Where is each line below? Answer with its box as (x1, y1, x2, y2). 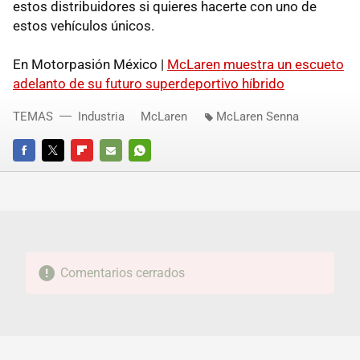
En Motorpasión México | (13, 56, 167, 73)
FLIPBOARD (71, 166, 125, 179)
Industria (78, 109, 125, 125)
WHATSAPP (129, 166, 184, 179)
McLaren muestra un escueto (167, 56, 344, 73)
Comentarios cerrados (59, 265, 185, 281)
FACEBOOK (13, 166, 65, 179)
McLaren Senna (216, 109, 299, 125)
